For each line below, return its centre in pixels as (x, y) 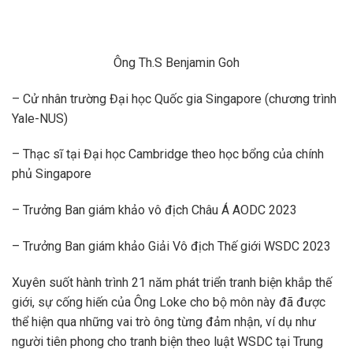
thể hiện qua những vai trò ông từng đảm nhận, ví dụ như (164, 321)
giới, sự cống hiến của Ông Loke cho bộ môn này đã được (169, 302)
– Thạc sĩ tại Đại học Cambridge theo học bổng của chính (168, 154)
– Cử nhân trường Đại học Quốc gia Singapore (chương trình (174, 98)
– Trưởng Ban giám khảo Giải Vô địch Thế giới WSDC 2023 (171, 246)
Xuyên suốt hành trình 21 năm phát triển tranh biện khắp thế (172, 282)
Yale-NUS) (40, 118)
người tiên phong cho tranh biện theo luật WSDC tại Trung (167, 341)
